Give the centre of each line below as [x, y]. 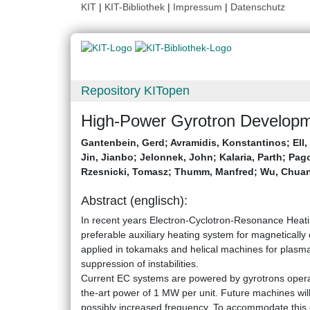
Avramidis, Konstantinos [228, 143]
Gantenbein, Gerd [123, 143]
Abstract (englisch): [134, 201]
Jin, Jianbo [107, 157]
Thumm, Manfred [214, 172]
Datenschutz [258, 7]
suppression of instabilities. [140, 264]
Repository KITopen [135, 91]
